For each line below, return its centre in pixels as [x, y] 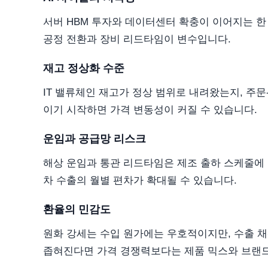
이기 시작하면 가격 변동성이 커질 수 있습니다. [150, 110]
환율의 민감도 [77, 210]
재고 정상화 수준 [84, 68]
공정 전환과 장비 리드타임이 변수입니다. [137, 39]
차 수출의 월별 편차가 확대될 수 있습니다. [140, 180]
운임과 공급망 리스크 [95, 139]
